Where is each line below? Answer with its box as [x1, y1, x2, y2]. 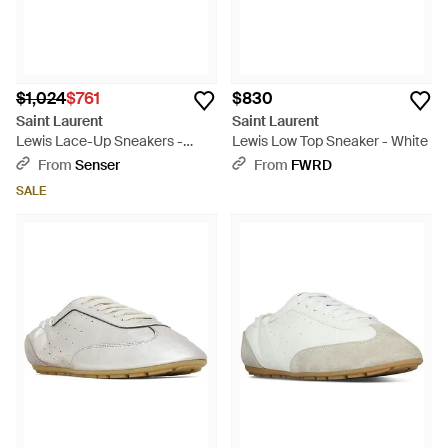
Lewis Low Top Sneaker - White [232, 132, 428, 150]
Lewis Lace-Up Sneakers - [16, 132, 183, 150]
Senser [75, 156, 120, 174]
